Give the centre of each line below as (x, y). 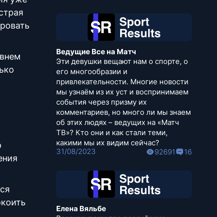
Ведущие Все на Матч (96, 52)
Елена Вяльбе (81, 209)
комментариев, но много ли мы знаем (124, 112)
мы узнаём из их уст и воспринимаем (122, 92)
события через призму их (101, 102)
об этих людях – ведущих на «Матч (118, 123)
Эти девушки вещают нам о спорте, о (122, 62)
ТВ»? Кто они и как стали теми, (112, 133)
